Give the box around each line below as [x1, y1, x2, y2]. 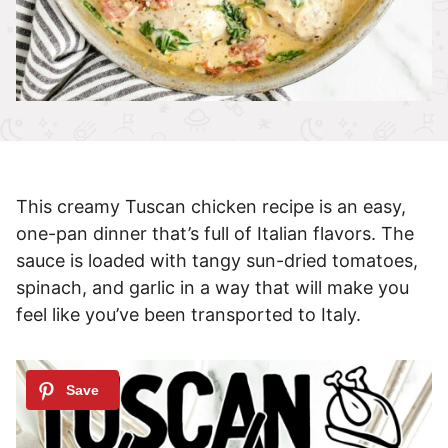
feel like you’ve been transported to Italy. [16, 304, 361, 326]
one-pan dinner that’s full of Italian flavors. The [16, 223, 414, 245]
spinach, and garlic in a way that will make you [16, 277, 409, 299]
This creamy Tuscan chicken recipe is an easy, [16, 196, 406, 218]
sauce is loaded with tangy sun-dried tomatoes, [16, 250, 418, 272]
